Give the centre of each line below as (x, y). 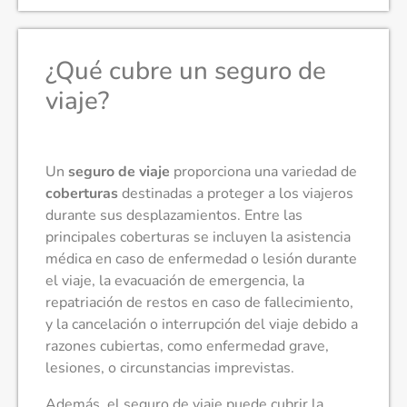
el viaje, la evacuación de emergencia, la (175, 280)
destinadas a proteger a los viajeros (236, 193)
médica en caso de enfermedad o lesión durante (201, 258)
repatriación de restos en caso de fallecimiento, (199, 302)
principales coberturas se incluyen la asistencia (198, 237)
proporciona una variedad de (263, 171)
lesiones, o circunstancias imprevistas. (170, 367)
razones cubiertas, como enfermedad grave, (187, 346)
